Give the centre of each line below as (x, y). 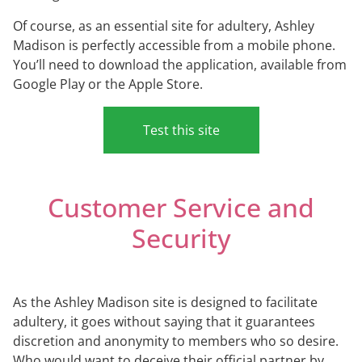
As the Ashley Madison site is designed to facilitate (165, 303)
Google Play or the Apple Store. (108, 84)
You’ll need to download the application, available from (180, 65)
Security (181, 238)
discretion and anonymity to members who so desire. (176, 341)
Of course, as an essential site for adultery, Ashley (164, 26)
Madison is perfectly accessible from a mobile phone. (174, 46)
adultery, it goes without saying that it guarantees (164, 322)
